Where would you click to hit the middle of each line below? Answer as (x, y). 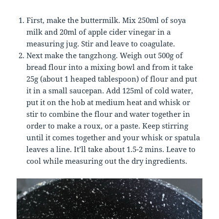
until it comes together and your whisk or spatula (113, 137)
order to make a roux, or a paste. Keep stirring (108, 125)
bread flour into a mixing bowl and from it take (110, 67)
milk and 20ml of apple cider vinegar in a (99, 32)
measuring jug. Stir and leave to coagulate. (101, 43)
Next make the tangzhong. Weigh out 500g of (105, 55)
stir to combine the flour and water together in (109, 114)
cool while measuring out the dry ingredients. (107, 161)
